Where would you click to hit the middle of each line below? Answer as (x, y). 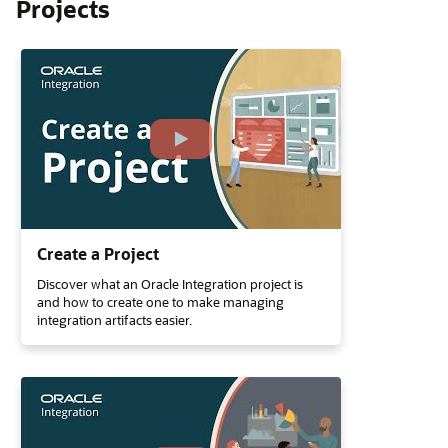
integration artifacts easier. (114, 319)
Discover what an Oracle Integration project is (170, 283)
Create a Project (98, 253)
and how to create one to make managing (160, 301)
